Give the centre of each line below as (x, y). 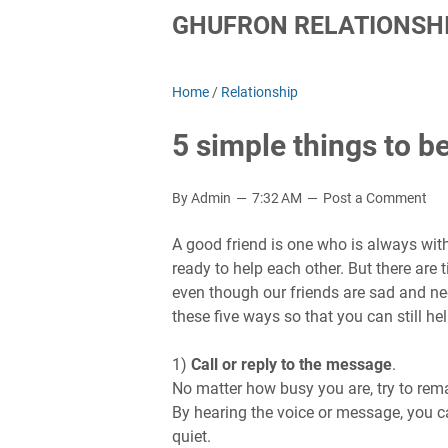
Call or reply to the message (291, 364)
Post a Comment (375, 198)
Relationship (259, 92)
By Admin (203, 198)
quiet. (191, 436)
